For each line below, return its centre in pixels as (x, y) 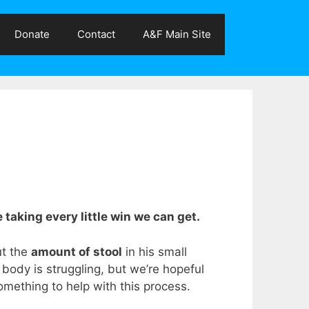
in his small (154, 251)
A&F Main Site (177, 34)
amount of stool (77, 251)
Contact (96, 34)
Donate (32, 34)
